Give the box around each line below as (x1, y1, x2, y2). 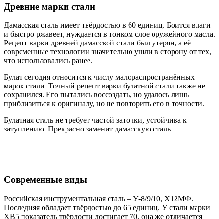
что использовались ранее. (4, 56, 92, 65)
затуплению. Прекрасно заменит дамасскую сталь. (4, 125, 173, 133)
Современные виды (4, 175, 87, 185)
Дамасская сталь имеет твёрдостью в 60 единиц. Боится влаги (4, 21, 211, 30)
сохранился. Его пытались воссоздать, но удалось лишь (4, 90, 189, 99)
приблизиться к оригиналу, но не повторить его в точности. (4, 99, 204, 108)
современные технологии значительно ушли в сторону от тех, (4, 47, 211, 56)
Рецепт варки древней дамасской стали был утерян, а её (4, 39, 191, 47)
